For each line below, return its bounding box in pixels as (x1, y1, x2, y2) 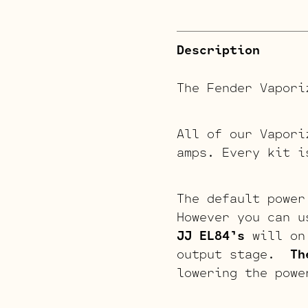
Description (177, 39, 260, 59)
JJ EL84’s (177, 225, 245, 245)
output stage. (177, 243, 290, 263)
